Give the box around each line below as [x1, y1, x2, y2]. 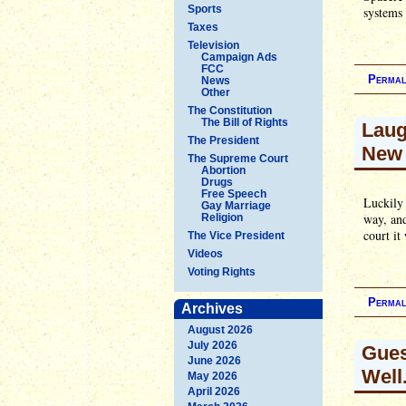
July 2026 [188, 338, 237, 352]
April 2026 [188, 384, 240, 398]
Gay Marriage [201, 198, 271, 212]
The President [188, 133, 259, 147]
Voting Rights [188, 265, 256, 278]
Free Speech [201, 187, 266, 200]
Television [188, 38, 239, 52]
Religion [201, 210, 243, 224]
